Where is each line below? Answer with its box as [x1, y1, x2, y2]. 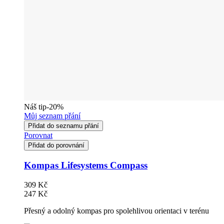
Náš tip [24, 102, 46, 111]
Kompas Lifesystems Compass [24, 159, 147, 170]
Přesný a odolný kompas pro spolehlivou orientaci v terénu [24, 206, 209, 215]
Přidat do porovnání [28, 141, 84, 149]
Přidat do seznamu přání [28, 122, 99, 130]
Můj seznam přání [24, 111, 80, 120]
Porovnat [24, 131, 52, 140]
